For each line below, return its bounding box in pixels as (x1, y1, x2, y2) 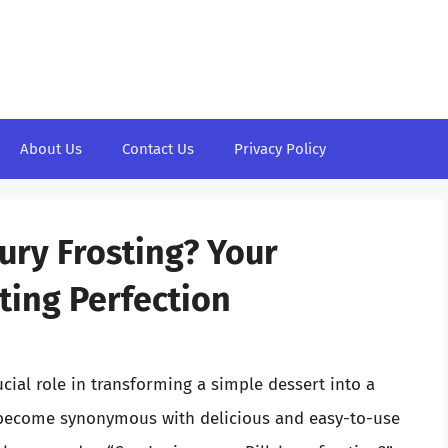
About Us (20, 140, 82, 158)
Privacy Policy (234, 140, 326, 158)
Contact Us (122, 140, 194, 158)
